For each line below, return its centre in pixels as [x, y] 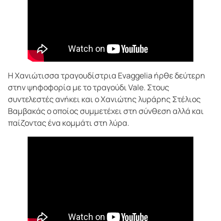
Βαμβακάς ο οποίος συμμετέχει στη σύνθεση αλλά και [106, 111]
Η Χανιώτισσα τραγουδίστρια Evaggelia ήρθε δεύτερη [107, 75]
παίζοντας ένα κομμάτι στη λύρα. [69, 123]
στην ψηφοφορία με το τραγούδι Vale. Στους [89, 87]
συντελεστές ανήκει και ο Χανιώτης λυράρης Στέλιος [104, 99]
